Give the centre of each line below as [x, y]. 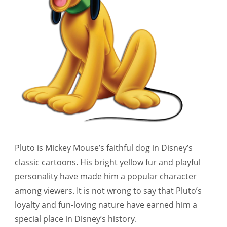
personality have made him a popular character [106, 176]
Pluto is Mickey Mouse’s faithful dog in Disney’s [104, 148]
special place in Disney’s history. [76, 219]
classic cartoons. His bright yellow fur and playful [108, 162]
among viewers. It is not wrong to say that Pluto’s [108, 190]
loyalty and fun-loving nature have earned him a [106, 204]
